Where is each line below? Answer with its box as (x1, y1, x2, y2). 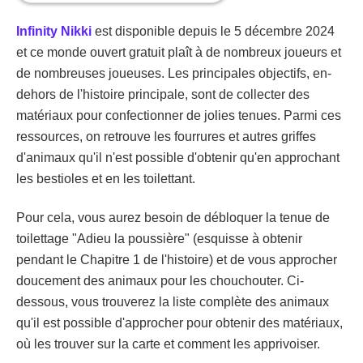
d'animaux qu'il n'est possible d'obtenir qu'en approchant (16, 151, 340, 164)
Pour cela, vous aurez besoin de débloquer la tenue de (16, 211, 330, 224)
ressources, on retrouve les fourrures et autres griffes (16, 130, 316, 143)
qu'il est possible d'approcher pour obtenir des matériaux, (16, 316, 343, 330)
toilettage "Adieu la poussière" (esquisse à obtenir (16, 232, 302, 246)
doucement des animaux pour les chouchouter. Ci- (16, 274, 304, 288)
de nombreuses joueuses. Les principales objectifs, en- (16, 66, 331, 80)
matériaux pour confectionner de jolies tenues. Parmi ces (16, 109, 341, 122)
